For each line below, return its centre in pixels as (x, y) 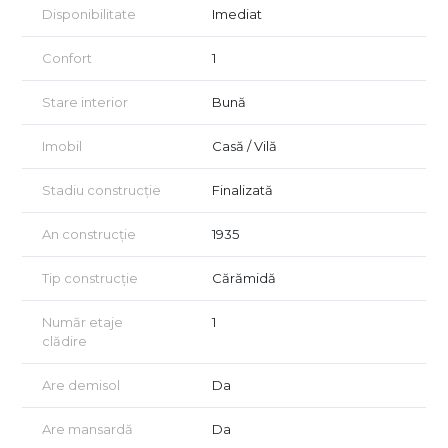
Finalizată (242, 190)
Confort (67, 58)
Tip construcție (90, 278)
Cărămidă (244, 278)
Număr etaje (82, 322)
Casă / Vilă (244, 146)
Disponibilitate (89, 14)
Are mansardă (87, 429)
